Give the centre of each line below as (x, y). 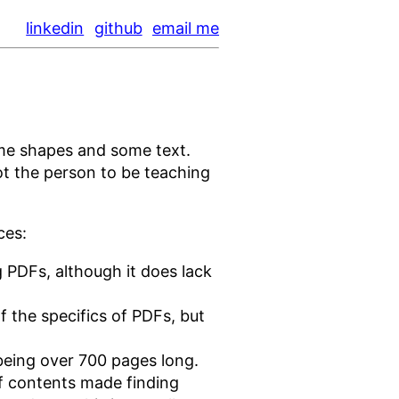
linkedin (55, 28)
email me (186, 28)
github (118, 28)
